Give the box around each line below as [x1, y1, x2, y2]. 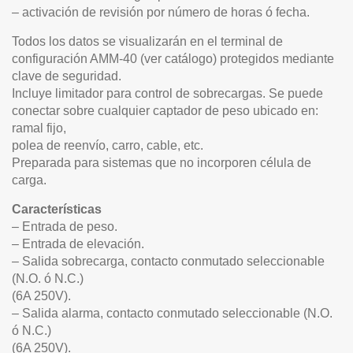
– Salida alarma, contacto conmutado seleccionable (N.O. [12, 306, 333, 320]
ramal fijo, [12, 121, 66, 135]
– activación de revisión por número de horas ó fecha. [12, 5, 310, 19]
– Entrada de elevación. [12, 236, 144, 251]
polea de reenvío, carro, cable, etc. [12, 138, 203, 152]
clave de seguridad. [12, 69, 121, 83]
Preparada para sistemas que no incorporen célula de [12, 155, 311, 169]
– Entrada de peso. [12, 219, 117, 233]
